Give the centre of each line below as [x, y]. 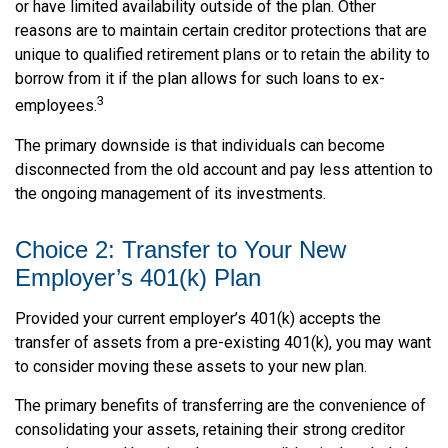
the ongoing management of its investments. [170, 193]
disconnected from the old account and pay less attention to [224, 169]
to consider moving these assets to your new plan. [191, 366]
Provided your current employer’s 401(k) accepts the [198, 318]
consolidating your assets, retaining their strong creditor [210, 429]
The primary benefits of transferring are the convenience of [220, 405]
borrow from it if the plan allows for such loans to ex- [200, 79]
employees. [56, 106]
